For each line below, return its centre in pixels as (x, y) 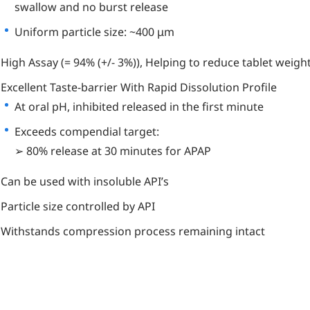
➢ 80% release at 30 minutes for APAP (113, 151)
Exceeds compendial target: (87, 131)
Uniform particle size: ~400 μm (94, 31)
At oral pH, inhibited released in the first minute (139, 106)
